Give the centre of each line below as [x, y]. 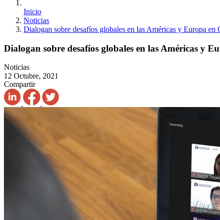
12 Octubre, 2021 [31, 76]
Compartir [20, 84]
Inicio [32, 12]
